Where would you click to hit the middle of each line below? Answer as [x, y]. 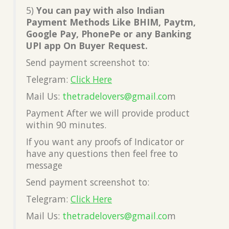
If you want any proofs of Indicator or [105, 141]
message [44, 165]
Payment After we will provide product [108, 113]
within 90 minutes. [66, 124]
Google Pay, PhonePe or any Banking [109, 33]
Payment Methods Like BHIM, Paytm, [111, 22]
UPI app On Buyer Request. [87, 45]
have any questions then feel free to [102, 153]
